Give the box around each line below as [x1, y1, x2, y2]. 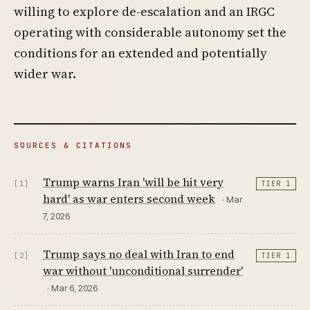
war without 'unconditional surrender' [43, 262, 243, 278]
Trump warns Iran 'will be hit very [43, 174, 224, 190]
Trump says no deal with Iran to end [43, 246, 235, 262]
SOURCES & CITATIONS [14, 140, 132, 150]
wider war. [14, 64, 76, 82]
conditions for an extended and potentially [14, 44, 267, 62]
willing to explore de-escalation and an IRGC [14, 2, 275, 20]
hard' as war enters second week [43, 190, 215, 206]
